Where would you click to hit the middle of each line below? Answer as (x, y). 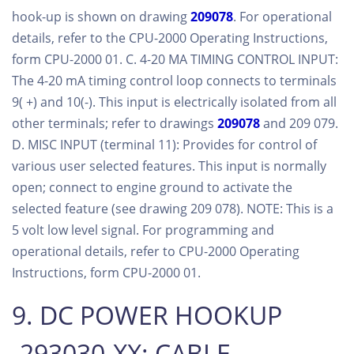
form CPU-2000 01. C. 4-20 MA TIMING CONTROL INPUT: (175, 59)
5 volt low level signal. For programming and (143, 230)
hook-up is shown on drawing (101, 16)
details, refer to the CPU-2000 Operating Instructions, (170, 38)
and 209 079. (299, 123)
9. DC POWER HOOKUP (147, 314)
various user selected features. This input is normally (169, 166)
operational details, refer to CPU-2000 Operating (156, 251)
